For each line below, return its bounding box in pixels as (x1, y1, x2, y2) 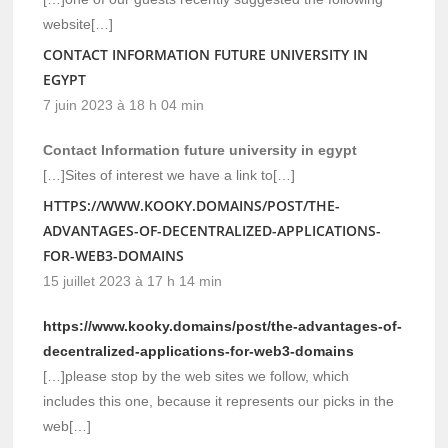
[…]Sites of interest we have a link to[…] (43, 166, 296, 183)
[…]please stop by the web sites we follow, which (43, 367, 350, 384)
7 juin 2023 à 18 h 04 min (43, 96, 205, 113)
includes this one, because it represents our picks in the (43, 392, 395, 409)
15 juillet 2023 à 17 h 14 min (43, 272, 223, 289)
